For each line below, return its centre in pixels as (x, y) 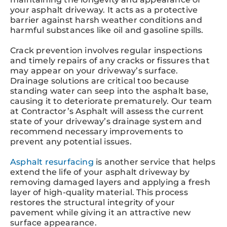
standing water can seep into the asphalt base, (109, 91)
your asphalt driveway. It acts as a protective (104, 10)
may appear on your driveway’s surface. (94, 70)
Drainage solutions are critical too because (100, 81)
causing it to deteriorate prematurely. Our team (111, 101)
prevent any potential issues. (71, 141)
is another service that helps (154, 162)
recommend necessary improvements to (97, 131)
